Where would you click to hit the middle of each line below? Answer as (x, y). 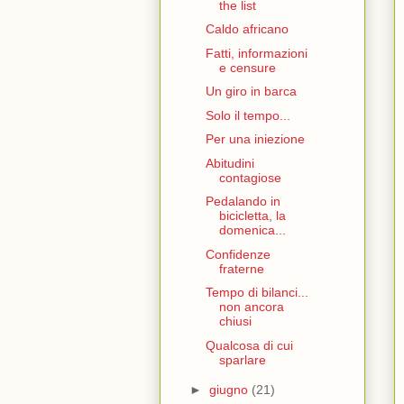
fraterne (241, 268)
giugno (230, 390)
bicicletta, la (252, 216)
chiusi (235, 321)
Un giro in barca (251, 92)
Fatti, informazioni (256, 53)
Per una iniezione (255, 139)
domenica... (252, 230)
